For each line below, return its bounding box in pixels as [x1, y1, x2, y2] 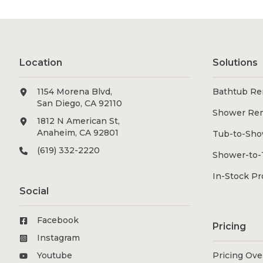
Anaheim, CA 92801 [37, 127, 119, 139]
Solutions [213, 57, 258, 69]
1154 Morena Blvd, [37, 86, 113, 97]
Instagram [37, 232, 80, 244]
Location [19, 57, 63, 69]
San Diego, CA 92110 [37, 98, 123, 109]
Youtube [37, 250, 73, 261]
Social [19, 186, 49, 197]
